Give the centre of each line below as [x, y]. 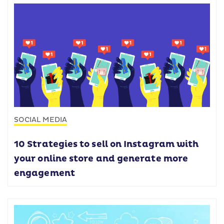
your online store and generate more [101, 159]
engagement [44, 174]
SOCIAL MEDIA [40, 120]
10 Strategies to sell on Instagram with [106, 145]
